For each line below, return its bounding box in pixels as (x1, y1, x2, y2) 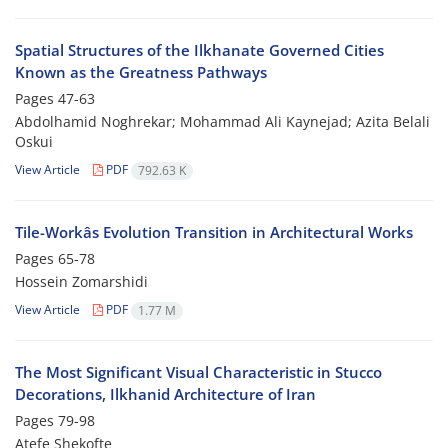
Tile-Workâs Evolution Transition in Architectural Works (15, 222, 413, 243)
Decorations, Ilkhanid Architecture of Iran (15, 384, 316, 405)
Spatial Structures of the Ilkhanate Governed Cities (15, 40, 384, 61)
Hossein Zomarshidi (15, 272, 148, 292)
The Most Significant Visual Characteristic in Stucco (15, 362, 382, 383)
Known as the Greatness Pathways (15, 62, 267, 83)
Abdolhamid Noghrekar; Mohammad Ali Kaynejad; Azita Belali (15, 112, 430, 132)
